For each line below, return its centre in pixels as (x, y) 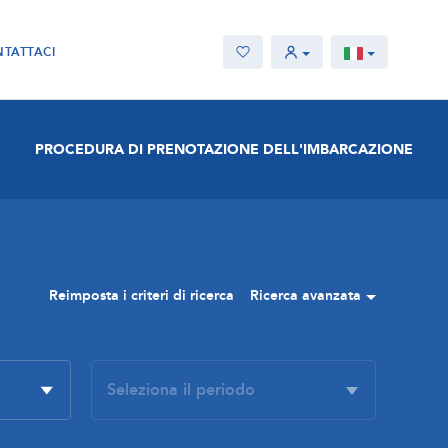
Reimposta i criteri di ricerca (141, 295)
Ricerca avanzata (305, 295)
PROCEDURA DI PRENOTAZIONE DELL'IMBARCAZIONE (224, 149)
